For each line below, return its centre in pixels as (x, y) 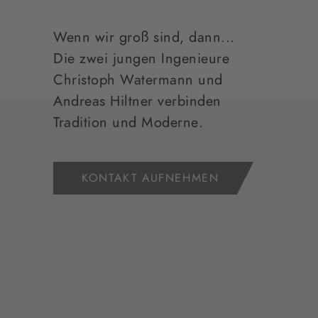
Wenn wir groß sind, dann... (144, 38)
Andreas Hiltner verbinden (137, 102)
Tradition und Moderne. (128, 123)
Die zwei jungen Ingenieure (142, 59)
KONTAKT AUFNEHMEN (150, 178)
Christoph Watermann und (138, 80)
